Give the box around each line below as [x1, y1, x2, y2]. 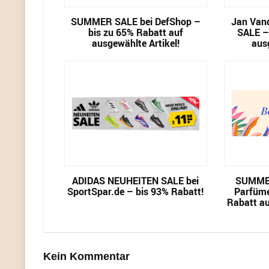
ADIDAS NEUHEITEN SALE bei [72, 174, 199, 187]
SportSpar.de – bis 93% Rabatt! [67, 185, 204, 198]
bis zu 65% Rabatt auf [88, 26, 183, 39]
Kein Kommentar [43, 250, 130, 262]
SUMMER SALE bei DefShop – [70, 15, 201, 28]
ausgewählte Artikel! [91, 37, 180, 50]
